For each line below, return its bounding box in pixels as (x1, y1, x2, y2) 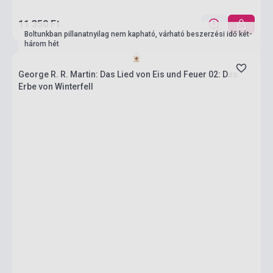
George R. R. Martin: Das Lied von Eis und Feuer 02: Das (18, 69, 238, 79)
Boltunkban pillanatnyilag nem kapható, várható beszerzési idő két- (24, 30, 252, 38)
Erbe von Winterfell (18, 82, 93, 91)
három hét (24, 40, 59, 48)
